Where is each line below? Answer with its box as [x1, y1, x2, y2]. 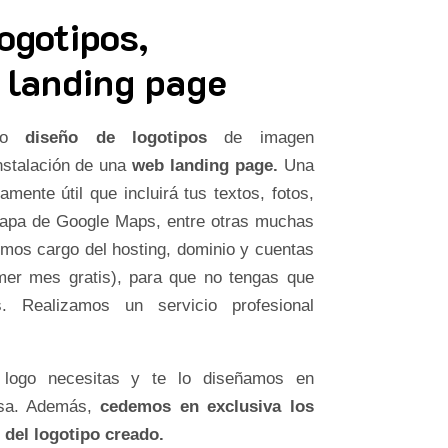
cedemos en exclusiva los [100, 396, 314, 416]
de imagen [207, 127, 314, 147]
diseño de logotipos [25, 127, 207, 147]
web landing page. [132, 155, 278, 175]
